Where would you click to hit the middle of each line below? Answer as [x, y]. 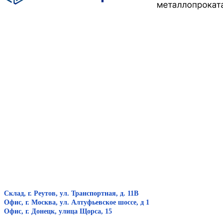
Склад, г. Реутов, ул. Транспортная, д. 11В [71, 193]
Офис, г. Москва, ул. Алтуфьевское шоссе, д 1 [77, 202]
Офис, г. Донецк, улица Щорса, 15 [58, 211]
